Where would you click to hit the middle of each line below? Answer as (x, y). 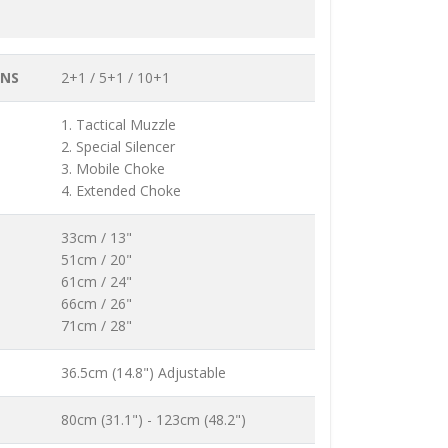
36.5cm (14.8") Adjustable (143, 373)
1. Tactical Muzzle (118, 125)
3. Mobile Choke (113, 169)
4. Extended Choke (121, 191)
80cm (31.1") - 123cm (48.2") (153, 420)
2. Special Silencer (118, 147)
